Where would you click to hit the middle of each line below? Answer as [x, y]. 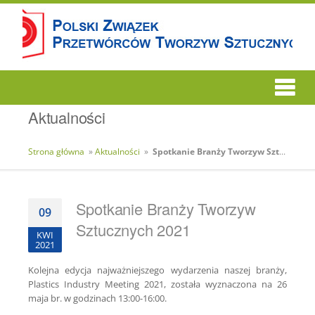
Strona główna [56, 152]
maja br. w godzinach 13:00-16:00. [97, 298]
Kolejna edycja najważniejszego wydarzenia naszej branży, [157, 270]
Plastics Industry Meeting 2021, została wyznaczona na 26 [157, 284]
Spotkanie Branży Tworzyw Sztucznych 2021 [216, 152]
